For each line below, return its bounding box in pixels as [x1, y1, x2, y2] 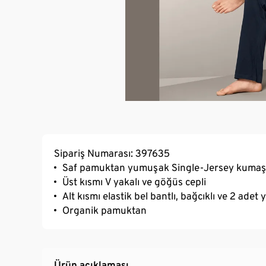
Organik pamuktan [62, 204, 147, 216]
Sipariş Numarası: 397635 [54, 147, 170, 159]
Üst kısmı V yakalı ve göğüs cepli [62, 175, 206, 188]
